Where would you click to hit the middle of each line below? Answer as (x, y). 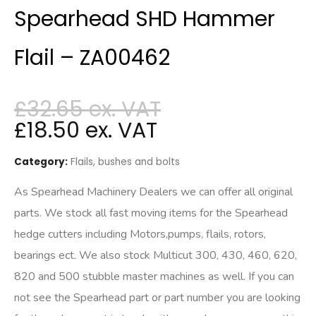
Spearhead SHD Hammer (145, 19)
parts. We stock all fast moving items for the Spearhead (151, 213)
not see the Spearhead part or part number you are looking (157, 298)
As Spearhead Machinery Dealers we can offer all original (153, 192)
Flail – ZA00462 (92, 58)
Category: (41, 162)
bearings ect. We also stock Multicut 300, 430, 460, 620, (156, 255)
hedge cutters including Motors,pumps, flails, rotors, (140, 234)
